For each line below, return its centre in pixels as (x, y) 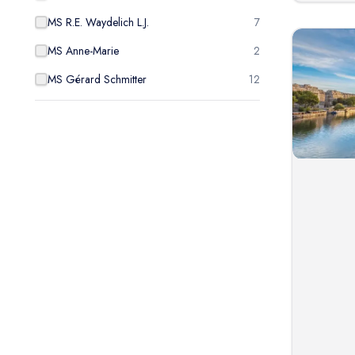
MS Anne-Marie (83, 51)
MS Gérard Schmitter (97, 79)
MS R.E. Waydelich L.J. (98, 22)
